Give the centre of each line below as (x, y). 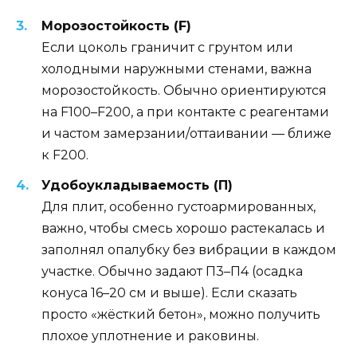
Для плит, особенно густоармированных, (178, 207)
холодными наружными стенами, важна (177, 69)
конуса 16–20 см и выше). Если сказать (169, 293)
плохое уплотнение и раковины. (150, 336)
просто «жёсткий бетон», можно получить (181, 315)
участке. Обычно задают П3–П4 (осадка (172, 272)
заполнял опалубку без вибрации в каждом (189, 250)
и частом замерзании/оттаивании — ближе (186, 134)
